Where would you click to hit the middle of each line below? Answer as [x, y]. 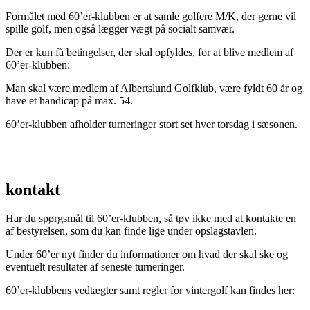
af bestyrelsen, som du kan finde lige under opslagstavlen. [131, 231]
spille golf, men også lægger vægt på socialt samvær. [120, 28]
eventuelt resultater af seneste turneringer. [95, 267]
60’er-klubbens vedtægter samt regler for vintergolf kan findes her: [150, 291]
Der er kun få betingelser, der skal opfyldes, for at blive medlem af [149, 52]
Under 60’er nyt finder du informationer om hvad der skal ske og [147, 255]
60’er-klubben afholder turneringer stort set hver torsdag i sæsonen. [152, 124]
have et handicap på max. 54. [69, 100]
